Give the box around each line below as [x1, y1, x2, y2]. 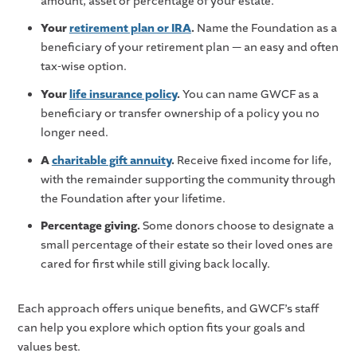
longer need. [40, 124, 108, 140]
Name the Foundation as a [194, 21, 337, 37]
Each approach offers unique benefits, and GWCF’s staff [18, 301, 320, 317]
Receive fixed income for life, [174, 152, 331, 168]
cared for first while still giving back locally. [40, 257, 273, 273]
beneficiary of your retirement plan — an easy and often [40, 40, 339, 56]
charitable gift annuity [51, 152, 171, 168]
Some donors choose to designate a [139, 218, 334, 234]
